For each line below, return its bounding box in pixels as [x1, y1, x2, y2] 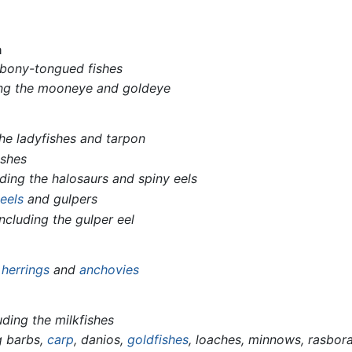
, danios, [74, 332, 128, 348]
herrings [2, 261, 50, 277]
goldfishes [127, 332, 189, 348]
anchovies [79, 261, 140, 277]
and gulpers [24, 191, 98, 207]
